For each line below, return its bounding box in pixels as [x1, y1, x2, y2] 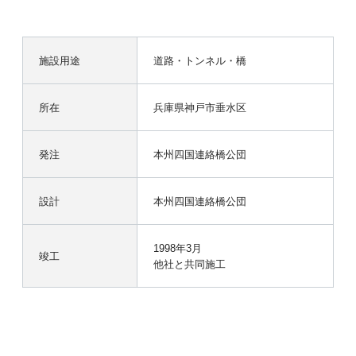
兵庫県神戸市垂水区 [153, 99, 246, 114]
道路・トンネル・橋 [153, 52, 246, 68]
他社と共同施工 [153, 256, 226, 271]
